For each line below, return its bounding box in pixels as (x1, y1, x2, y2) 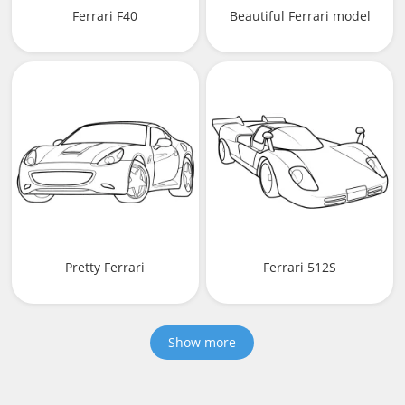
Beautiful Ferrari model (229, 7, 371, 25)
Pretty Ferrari (65, 258, 146, 276)
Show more (168, 333, 237, 351)
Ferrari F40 (72, 7, 138, 25)
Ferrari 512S (263, 258, 336, 276)
